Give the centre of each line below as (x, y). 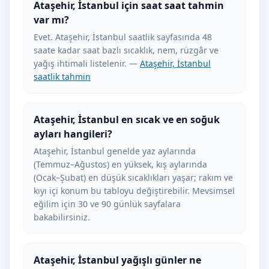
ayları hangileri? (73, 134)
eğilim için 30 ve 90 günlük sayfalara (107, 204)
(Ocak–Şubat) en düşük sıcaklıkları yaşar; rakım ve (133, 177)
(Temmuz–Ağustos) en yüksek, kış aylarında (120, 164)
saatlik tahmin (62, 77)
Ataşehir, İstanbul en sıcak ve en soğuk (127, 119)
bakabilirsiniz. (62, 217)
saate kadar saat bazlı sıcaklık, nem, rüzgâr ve (126, 50)
